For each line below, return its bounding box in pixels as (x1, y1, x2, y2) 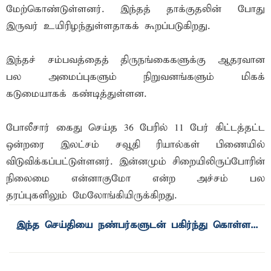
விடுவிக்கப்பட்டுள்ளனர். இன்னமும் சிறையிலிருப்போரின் (6, 155, 265, 168)
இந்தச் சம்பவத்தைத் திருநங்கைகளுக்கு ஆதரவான (6, 53, 265, 67)
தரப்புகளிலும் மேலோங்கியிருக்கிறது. (6, 189, 177, 202)
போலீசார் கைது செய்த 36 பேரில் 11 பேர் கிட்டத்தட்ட (6, 121, 265, 134)
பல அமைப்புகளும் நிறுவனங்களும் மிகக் (6, 70, 265, 83)
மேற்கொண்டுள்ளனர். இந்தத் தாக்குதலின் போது (6, 2, 265, 16)
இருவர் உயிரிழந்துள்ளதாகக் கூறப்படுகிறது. (6, 19, 210, 33)
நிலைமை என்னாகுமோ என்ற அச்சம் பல (6, 172, 265, 185)
